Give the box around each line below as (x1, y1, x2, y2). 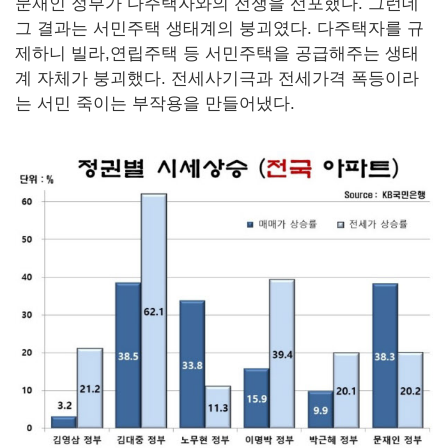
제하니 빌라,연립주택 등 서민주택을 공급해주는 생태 (15, 43, 419, 63)
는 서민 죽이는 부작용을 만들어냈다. (15, 93, 295, 113)
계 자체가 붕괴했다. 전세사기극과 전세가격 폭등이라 (15, 68, 419, 88)
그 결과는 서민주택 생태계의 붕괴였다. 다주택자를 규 (15, 18, 424, 38)
